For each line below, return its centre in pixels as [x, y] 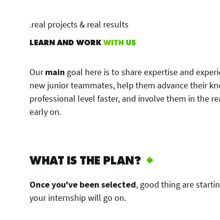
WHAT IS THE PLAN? [85, 160]
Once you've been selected [83, 184]
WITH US [120, 42]
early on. [45, 112]
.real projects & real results [79, 24]
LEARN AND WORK [66, 42]
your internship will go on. [78, 198]
